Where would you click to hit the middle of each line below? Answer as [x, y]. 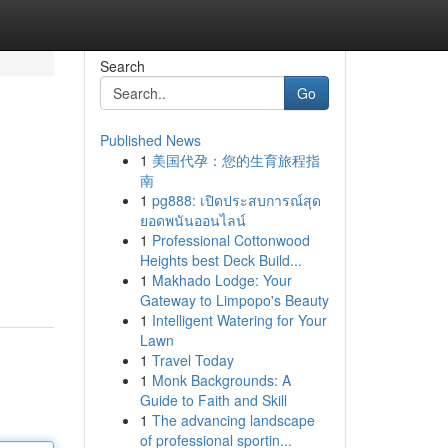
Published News [150, 140]
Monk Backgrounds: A [221, 380]
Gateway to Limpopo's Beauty [234, 300]
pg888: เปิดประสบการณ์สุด [236, 200]
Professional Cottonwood [230, 240]
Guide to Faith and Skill [213, 400]
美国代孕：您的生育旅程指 [235, 160]
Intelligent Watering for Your [239, 320]
